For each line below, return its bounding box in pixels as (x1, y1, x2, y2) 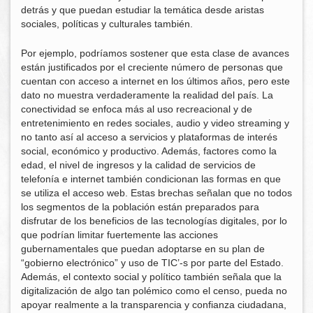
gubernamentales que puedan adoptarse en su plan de (21, 243, 265, 255)
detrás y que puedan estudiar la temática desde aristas (21, 4, 264, 16)
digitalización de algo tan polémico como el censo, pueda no (21, 285, 287, 297)
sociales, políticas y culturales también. (21, 18, 193, 30)
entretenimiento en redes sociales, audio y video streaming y (21, 117, 289, 129)
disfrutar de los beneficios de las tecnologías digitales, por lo (21, 215, 287, 227)
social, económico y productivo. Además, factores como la (21, 145, 277, 157)
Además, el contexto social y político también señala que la (21, 271, 282, 283)
